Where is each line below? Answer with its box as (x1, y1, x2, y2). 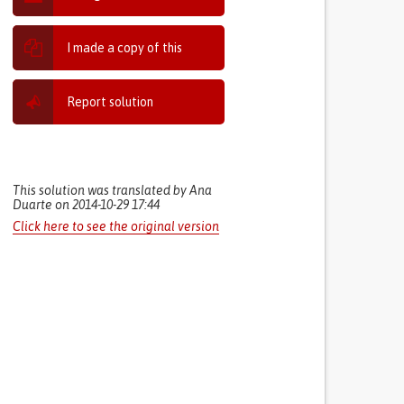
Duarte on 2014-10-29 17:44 (13, 197, 161, 212)
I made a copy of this (67, 41, 183, 55)
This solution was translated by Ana (13, 183, 213, 197)
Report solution (67, 95, 154, 109)
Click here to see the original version (13, 219, 220, 234)
